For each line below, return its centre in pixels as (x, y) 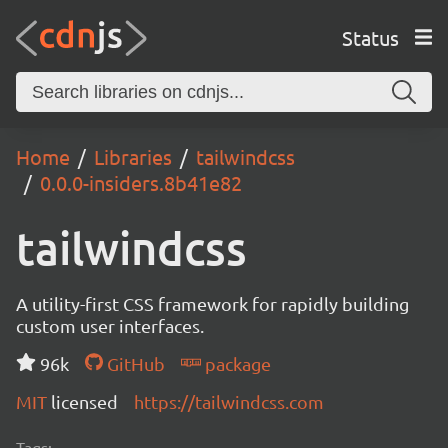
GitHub (133, 363)
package (235, 363)
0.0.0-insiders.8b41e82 (141, 182)
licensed (84, 401)
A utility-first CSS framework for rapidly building (212, 303)
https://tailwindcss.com (229, 401)
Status (370, 37)
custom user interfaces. (110, 325)
